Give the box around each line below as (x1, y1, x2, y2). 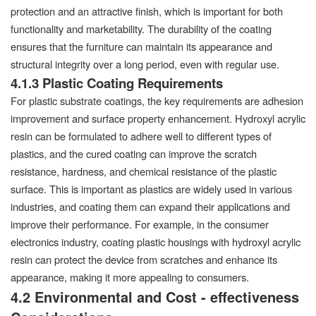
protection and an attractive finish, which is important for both (11, 3, 283, 18)
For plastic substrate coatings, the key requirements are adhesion (11, 92, 303, 108)
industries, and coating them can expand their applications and (11, 198, 290, 214)
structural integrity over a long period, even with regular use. (11, 56, 279, 71)
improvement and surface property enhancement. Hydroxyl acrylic (11, 110, 305, 126)
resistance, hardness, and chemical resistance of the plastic (11, 163, 276, 178)
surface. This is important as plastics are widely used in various (11, 181, 292, 196)
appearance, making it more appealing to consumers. (11, 269, 249, 284)
